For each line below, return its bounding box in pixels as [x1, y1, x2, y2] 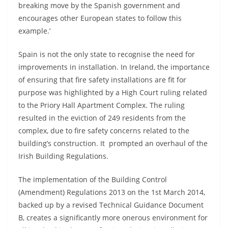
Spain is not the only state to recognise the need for [18, 49, 195, 59]
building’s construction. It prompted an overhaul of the [18, 138, 208, 148]
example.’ [18, 26, 50, 36]
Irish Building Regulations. [18, 151, 108, 161]
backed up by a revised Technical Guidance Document [18, 200, 204, 210]
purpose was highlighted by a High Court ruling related [18, 88, 207, 97]
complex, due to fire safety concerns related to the [18, 126, 189, 135]
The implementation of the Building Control [18, 175, 167, 184]
